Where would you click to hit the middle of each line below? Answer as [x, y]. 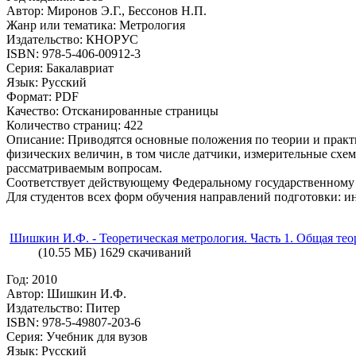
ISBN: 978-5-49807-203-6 [74, 322]
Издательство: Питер [63, 308]
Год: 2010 [32, 279]
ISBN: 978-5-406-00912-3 [74, 53]
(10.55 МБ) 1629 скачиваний [115, 252]
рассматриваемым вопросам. [84, 168]
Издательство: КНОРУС [72, 39]
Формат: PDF [43, 96]
